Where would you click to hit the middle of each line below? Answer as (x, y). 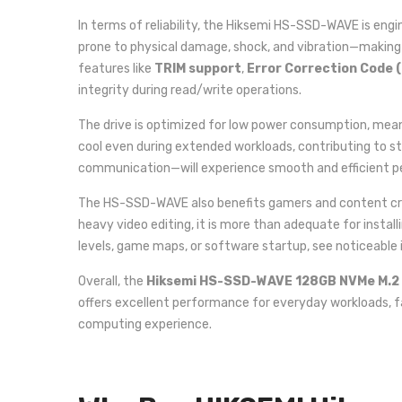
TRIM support (198, 69)
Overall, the (112, 281)
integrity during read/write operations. (190, 90)
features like (116, 69)
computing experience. (145, 324)
